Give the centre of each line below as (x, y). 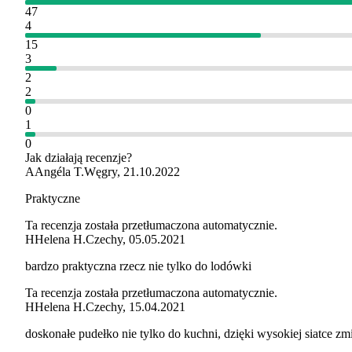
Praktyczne (53, 198)
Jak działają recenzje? (79, 157)
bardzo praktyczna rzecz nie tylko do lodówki (138, 266)
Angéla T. (59, 171)
